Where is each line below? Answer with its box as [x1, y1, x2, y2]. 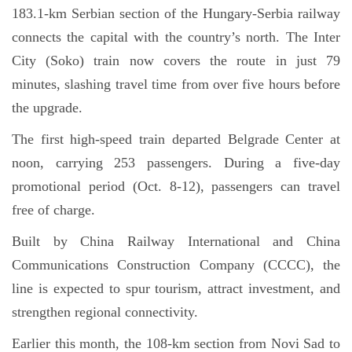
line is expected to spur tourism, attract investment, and [12, 280, 340, 296]
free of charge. [12, 202, 95, 218]
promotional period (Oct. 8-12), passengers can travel [12, 178, 340, 194]
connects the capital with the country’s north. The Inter [12, 29, 340, 45]
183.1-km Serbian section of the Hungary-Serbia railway [12, 5, 340, 21]
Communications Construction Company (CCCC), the [12, 257, 340, 273]
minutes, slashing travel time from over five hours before [12, 76, 340, 92]
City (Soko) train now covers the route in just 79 [12, 53, 340, 68]
